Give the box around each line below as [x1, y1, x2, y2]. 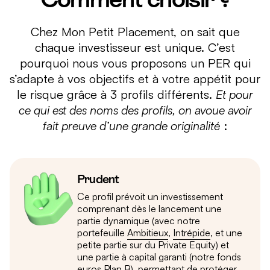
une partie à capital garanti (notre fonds [77, 250, 241, 263]
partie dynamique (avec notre [77, 214, 200, 227]
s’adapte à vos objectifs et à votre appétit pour [10, 71, 260, 86]
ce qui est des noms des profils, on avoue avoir [18, 102, 252, 118]
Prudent [77, 172, 119, 186]
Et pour [216, 86, 253, 102]
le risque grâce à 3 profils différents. [17, 86, 216, 102]
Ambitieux [127, 226, 168, 239]
